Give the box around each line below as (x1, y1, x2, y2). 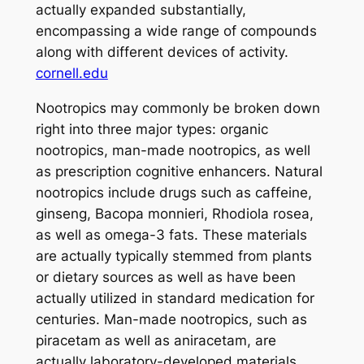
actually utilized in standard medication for (35, 289, 314, 306)
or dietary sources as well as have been (35, 268, 296, 285)
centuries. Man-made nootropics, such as (35, 310, 307, 327)
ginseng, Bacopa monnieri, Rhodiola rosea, (35, 205, 314, 222)
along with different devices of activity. (35, 43, 288, 60)
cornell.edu (35, 64, 108, 81)
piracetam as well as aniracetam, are (35, 331, 276, 349)
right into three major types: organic (35, 120, 268, 137)
